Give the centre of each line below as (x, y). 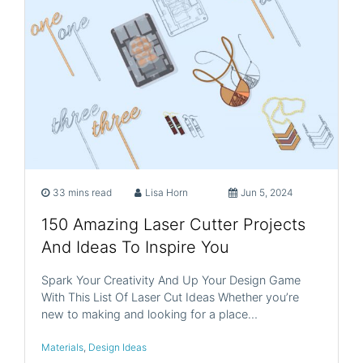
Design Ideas (117, 348)
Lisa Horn (167, 193)
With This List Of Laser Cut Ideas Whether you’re (170, 297)
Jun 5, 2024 (267, 193)
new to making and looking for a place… (149, 314)
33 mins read (82, 193)
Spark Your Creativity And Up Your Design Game (171, 280)
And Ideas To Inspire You (135, 248)
